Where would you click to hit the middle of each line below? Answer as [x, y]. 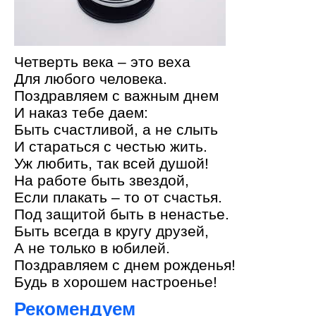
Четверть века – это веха [102, 62]
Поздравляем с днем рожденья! [125, 265]
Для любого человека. [91, 79]
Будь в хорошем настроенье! [116, 282]
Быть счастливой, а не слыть [116, 129]
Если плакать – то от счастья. [118, 197]
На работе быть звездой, [102, 180]
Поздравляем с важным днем [116, 96]
